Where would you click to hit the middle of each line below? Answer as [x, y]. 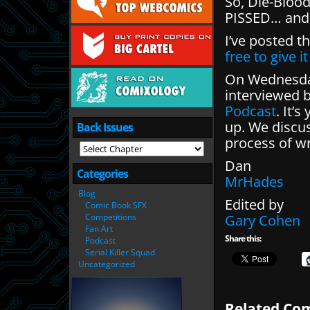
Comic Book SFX [116, 205]
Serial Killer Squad [120, 252]
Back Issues [105, 127]
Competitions [111, 217]
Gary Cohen [263, 220]
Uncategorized [107, 264]
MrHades [254, 182]
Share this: [243, 238]
